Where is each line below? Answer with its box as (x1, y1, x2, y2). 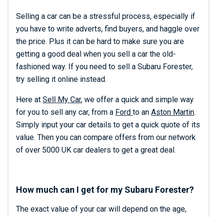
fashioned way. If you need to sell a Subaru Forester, (16, 62, 193, 71)
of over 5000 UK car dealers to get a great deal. (16, 145, 176, 155)
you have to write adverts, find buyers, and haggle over (16, 24, 200, 33)
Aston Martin (151, 108, 194, 117)
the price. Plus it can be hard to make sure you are (16, 37, 184, 46)
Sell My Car (43, 95, 81, 104)
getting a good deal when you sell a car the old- (16, 49, 176, 59)
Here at (16, 95, 43, 104)
